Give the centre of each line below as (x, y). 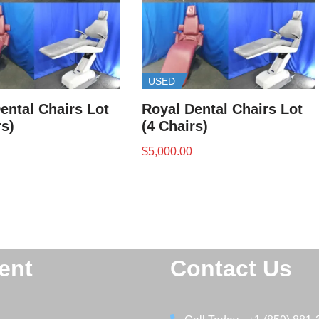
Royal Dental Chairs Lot (223, 109)
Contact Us (231, 268)
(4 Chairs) (175, 126)
